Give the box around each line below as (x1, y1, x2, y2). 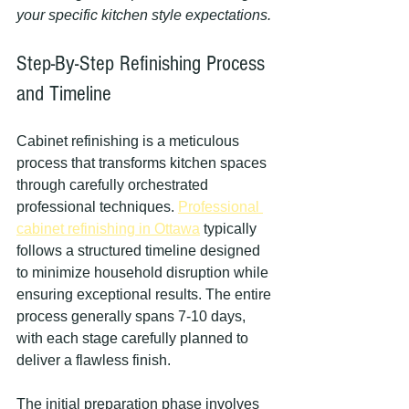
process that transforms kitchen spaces (16, 155, 270, 171)
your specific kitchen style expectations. (16, 7, 271, 23)
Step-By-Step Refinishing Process (16, 51, 270, 76)
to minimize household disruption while (16, 265, 272, 280)
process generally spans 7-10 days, (16, 309, 249, 324)
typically (200, 221, 260, 236)
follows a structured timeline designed (16, 243, 264, 258)
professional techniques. (16, 199, 178, 215)
